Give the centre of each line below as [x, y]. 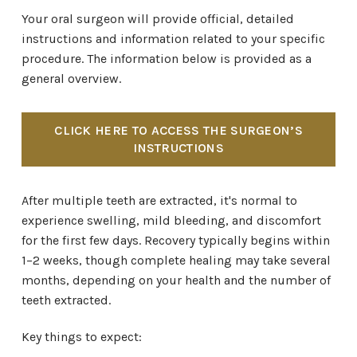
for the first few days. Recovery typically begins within [175, 240]
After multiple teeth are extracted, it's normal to [159, 200]
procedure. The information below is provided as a [166, 59]
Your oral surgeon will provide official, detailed [157, 19]
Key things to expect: [81, 337]
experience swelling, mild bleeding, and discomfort [171, 220]
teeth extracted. [66, 300]
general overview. [71, 78]
